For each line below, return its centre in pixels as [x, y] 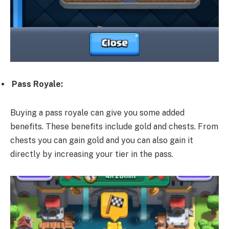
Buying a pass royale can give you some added [97, 112]
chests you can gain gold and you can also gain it [102, 140]
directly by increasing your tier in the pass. [92, 154]
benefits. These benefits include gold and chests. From [114, 126]
